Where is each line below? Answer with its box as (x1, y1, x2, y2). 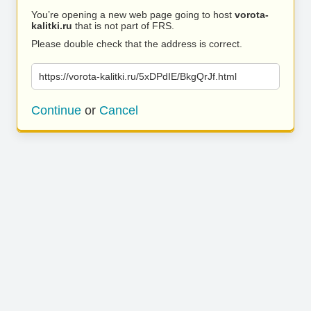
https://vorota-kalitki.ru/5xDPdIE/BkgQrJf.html (39, 71, 237, 82)
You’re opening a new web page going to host (31, 9, 235, 20)
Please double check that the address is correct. (31, 38, 242, 49)
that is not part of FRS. (72, 20, 174, 31)
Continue (31, 103, 81, 117)
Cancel (99, 103, 138, 117)
